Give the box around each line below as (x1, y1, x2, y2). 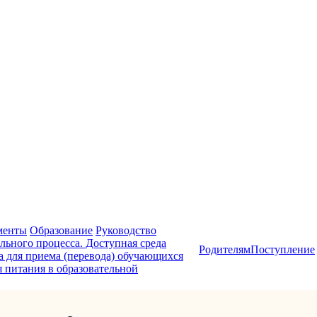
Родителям (199, 243, 250, 255)
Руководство (96, 224, 156, 236)
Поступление (250, 243, 315, 255)
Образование (30, 224, 93, 236)
